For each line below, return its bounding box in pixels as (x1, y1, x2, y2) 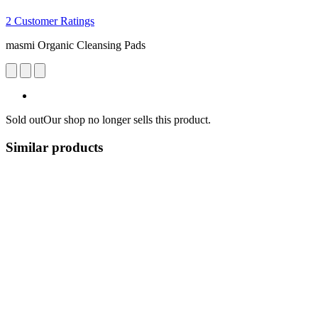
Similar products (6, 139, 103, 155)
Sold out (6, 113, 43, 126)
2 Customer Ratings (6, 14, 94, 27)
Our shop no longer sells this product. (43, 113, 211, 126)
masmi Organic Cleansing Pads (6, 38, 146, 51)
